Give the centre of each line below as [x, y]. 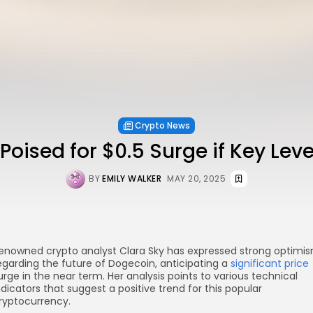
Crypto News [162, 125]
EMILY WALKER [132, 179]
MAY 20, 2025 [196, 179]
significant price [270, 263]
